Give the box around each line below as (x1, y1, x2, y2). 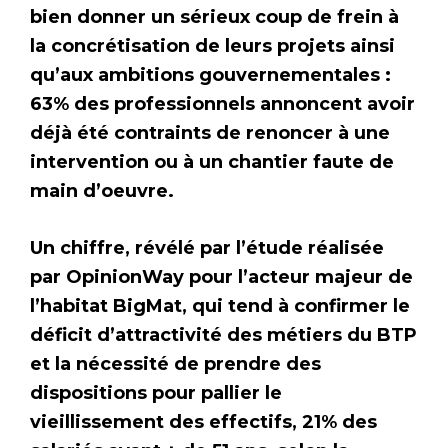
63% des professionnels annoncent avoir (30, 93, 415, 116)
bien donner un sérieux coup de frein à (30, 6, 399, 29)
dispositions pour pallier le (30, 382, 282, 405)
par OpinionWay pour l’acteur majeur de (30, 266, 413, 289)
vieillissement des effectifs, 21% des (30, 411, 377, 434)
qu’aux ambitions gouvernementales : (30, 64, 391, 87)
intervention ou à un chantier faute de (30, 151, 394, 174)
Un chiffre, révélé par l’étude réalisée (30, 237, 384, 260)
